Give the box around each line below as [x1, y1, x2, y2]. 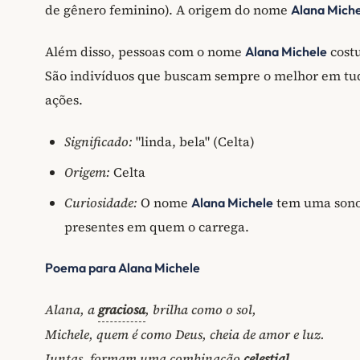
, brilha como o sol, [145, 300, 256, 318]
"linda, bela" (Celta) [133, 132, 255, 150]
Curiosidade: [64, 193, 137, 211]
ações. [45, 91, 83, 108]
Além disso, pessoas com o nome [45, 43, 245, 60]
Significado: [64, 132, 133, 150]
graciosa [98, 300, 145, 318]
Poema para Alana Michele [45, 260, 200, 276]
